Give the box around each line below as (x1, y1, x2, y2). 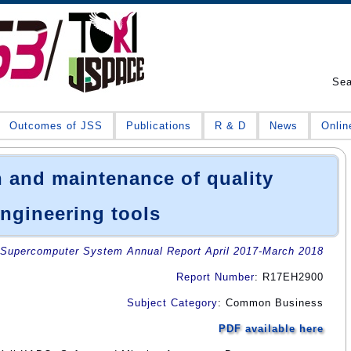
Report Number (176, 270, 255, 283)
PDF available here (219, 322, 324, 335)
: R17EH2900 (255, 270, 324, 283)
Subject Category (127, 296, 218, 309)
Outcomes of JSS (9, 119, 103, 132)
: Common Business (218, 296, 324, 309)
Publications (126, 119, 191, 132)
